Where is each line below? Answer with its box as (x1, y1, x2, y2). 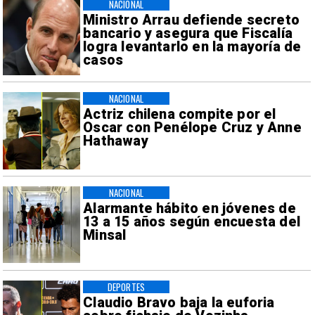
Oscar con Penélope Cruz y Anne (83, 120, 302, 136)
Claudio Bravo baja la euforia (83, 295, 275, 311)
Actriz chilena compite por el (83, 106, 276, 123)
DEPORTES (107, 279, 145, 294)
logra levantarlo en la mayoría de (83, 39, 302, 56)
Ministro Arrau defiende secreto (83, 12, 300, 29)
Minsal (83, 227, 127, 244)
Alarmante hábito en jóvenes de (83, 200, 296, 217)
